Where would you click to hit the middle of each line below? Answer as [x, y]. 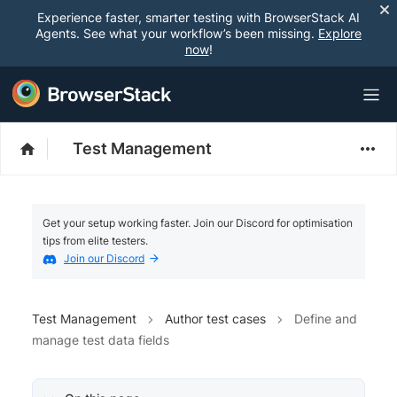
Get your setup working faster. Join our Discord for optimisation [198, 223]
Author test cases [215, 318]
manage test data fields [101, 339]
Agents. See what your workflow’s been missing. [177, 33]
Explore [340, 33]
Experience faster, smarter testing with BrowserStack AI [198, 17]
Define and [326, 318]
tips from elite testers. [95, 241]
